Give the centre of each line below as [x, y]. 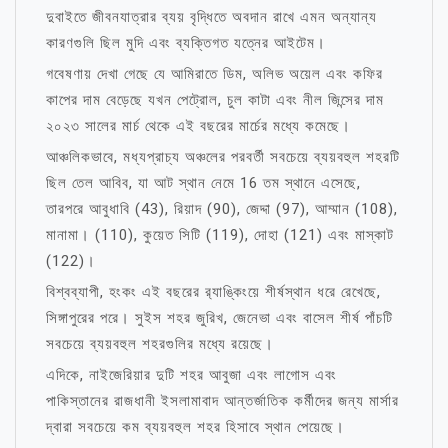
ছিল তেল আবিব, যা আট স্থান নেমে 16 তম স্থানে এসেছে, [203, 183]
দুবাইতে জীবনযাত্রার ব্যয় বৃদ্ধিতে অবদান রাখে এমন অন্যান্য [211, 17]
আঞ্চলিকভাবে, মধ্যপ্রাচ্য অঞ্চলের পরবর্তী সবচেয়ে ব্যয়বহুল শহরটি [223, 157]
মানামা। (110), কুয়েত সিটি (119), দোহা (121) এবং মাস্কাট [220, 235]
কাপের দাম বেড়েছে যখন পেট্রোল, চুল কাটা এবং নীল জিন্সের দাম [215, 100]
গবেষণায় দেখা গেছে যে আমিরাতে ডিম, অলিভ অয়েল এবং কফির [214, 74]
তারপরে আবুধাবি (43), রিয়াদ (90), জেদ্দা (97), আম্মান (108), [222, 209]
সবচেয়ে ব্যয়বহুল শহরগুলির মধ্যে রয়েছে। [160, 344]
